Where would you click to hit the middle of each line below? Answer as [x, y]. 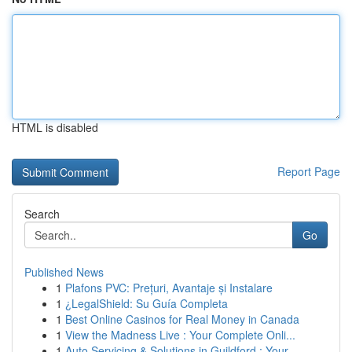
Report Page [309, 171]
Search [42, 214]
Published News [64, 272]
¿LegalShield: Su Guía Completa [147, 303]
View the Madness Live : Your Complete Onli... [180, 335]
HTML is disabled [55, 127]
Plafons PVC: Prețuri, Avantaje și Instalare [169, 288]
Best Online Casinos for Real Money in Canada [182, 319]
